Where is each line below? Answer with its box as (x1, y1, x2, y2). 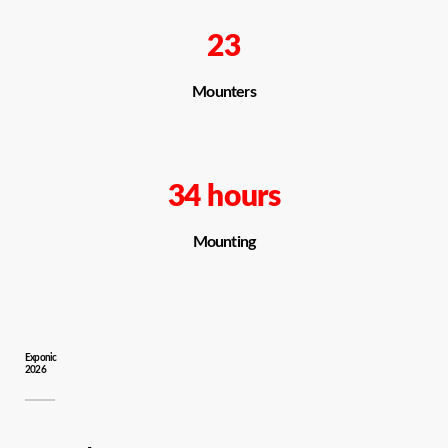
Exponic (25, 352, 57, 363)
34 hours (167, 181, 281, 212)
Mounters (192, 83, 256, 100)
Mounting (192, 233, 256, 250)
